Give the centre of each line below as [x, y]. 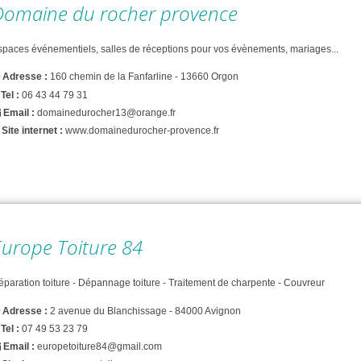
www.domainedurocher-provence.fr [142, 131]
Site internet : [32, 131]
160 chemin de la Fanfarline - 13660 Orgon [144, 77]
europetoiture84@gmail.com [100, 346]
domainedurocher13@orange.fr [106, 112]
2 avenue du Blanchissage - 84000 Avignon [145, 311]
